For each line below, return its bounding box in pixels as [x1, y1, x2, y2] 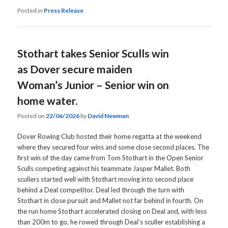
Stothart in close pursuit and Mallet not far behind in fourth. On [17, 196, 204, 205]
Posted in [17, 7, 43, 15]
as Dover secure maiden [17, 62, 133, 75]
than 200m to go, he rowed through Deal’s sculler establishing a [17, 218, 206, 226]
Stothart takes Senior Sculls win [17, 46, 169, 60]
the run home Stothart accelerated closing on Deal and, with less [17, 207, 207, 216]
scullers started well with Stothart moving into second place [17, 175, 194, 184]
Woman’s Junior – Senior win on [17, 78, 169, 91]
